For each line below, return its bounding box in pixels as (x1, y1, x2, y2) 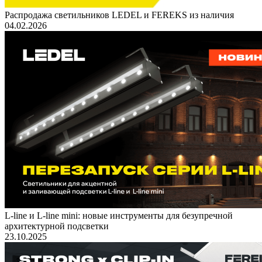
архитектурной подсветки (5, 220, 109, 231)
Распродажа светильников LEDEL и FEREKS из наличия (5, 9, 234, 20)
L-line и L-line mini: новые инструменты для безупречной (5, 210, 233, 220)
